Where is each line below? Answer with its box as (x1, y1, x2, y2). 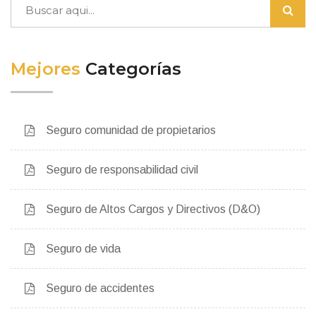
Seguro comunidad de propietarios (46, 124, 216, 137)
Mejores (11, 59, 85, 80)
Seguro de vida (46, 243, 121, 255)
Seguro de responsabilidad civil (46, 164, 198, 176)
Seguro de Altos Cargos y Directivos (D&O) (46, 203, 260, 216)
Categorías (85, 59, 181, 80)
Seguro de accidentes (46, 282, 154, 295)
